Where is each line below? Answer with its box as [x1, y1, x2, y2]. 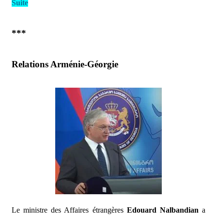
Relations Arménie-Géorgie [12, 59, 118, 69]
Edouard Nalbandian [126, 206, 199, 214]
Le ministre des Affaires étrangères [12, 206, 127, 214]
